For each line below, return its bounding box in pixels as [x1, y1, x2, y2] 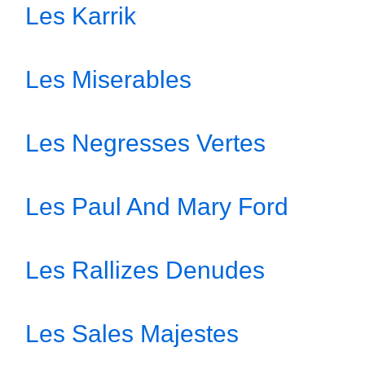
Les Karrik [25, 2, 136, 29]
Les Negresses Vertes [25, 130, 266, 156]
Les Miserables [25, 66, 191, 93]
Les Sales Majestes [25, 320, 239, 347]
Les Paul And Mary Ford [25, 193, 288, 220]
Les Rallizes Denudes [25, 257, 265, 284]
